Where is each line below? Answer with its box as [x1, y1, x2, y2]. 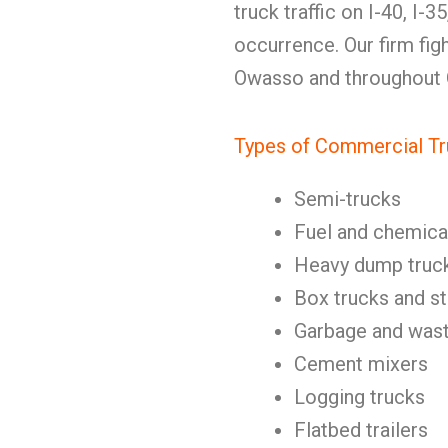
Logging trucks [294, 385, 425, 409]
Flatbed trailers [294, 418, 428, 442]
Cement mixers [294, 352, 428, 376]
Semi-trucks [294, 187, 401, 211]
